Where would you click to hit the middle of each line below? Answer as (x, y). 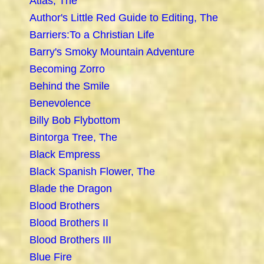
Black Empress (65, 155)
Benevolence (60, 103)
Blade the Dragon (71, 189)
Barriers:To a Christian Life (92, 35)
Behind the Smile (70, 86)
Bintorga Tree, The (73, 138)
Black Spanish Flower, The (92, 172)
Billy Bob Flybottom (75, 121)
